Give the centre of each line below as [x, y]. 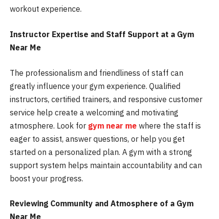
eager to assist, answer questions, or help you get [97, 139]
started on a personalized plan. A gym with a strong [101, 152]
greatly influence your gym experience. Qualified [95, 86]
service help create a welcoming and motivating [94, 112]
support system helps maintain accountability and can [106, 165]
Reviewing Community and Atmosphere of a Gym [102, 204]
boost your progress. [46, 178]
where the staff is [169, 125]
